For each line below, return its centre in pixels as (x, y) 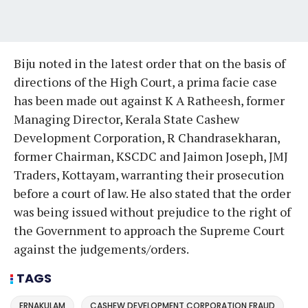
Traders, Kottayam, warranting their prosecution (149, 174)
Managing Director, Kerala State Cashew (126, 119)
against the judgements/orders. (101, 249)
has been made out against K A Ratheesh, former (149, 100)
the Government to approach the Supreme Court (149, 230)
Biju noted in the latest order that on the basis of (150, 63)
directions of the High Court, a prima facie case (145, 81)
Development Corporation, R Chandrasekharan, (147, 137)
